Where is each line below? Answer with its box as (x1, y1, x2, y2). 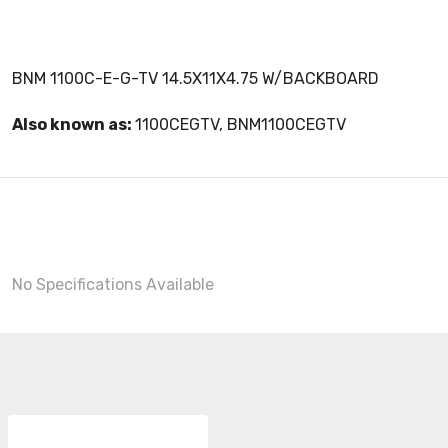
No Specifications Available (12, 275, 214, 294)
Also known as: (12, 115, 135, 134)
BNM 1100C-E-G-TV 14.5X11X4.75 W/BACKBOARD (12, 69, 379, 88)
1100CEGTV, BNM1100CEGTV (135, 115, 346, 134)
